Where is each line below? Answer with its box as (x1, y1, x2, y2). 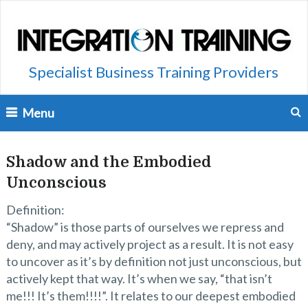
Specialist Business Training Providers (29, 63, 279, 81)
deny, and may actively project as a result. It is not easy (5, 236, 294, 252)
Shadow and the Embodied (5, 153, 211, 170)
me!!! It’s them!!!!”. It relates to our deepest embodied (5, 288, 296, 303)
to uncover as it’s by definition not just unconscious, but (5, 254, 302, 269)
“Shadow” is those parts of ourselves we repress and (5, 219, 284, 234)
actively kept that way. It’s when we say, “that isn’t (5, 271, 272, 286)
